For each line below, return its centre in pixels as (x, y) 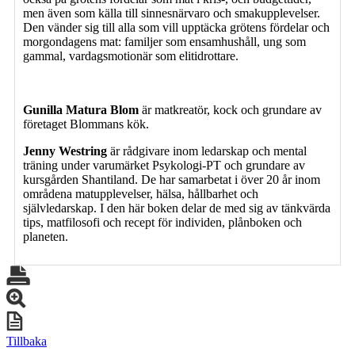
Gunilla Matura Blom (82, 109)
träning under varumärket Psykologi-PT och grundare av (164, 165)
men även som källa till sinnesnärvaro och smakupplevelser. (172, 13)
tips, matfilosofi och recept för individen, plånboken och (162, 222)
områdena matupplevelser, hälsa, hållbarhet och (141, 193)
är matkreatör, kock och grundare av (232, 109)
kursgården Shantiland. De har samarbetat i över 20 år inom (172, 179)
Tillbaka (27, 341)
